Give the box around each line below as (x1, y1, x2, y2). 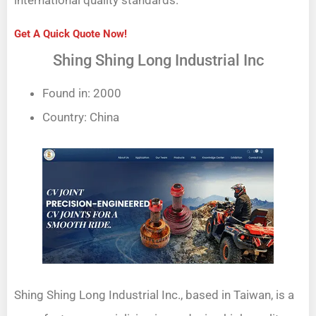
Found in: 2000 (42, 86, 121, 101)
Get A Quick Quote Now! (14, 28, 127, 41)
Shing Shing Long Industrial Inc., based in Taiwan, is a (14, 288, 294, 303)
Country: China (42, 110, 119, 125)
